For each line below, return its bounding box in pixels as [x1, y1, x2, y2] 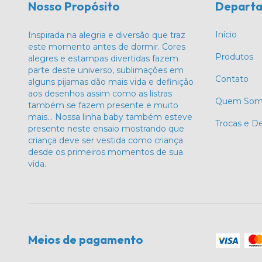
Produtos [215, 51, 253, 62]
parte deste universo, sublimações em [28, 64, 184, 75]
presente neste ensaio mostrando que [28, 123, 184, 134]
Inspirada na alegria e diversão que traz [28, 29, 185, 40]
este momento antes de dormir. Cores [28, 41, 185, 52]
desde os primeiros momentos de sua [28, 146, 183, 157]
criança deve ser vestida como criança [28, 135, 183, 146]
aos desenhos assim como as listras [28, 88, 172, 99]
